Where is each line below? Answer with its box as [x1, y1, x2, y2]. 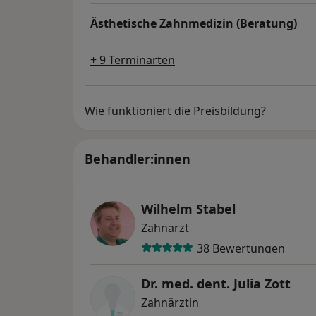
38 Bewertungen [196, 240, 285, 256]
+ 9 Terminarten [90, 52, 175, 68]
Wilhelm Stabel [141, 200, 236, 218]
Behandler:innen [85, 150, 190, 168]
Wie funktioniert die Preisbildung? [85, 103, 266, 119]
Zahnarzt [141, 220, 189, 236]
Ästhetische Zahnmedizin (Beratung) [90, 16, 297, 32]
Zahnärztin [141, 295, 199, 311]
